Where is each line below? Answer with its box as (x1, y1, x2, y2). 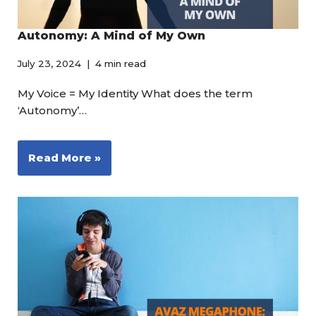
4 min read (95, 57, 146, 69)
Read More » (28, 150, 101, 164)
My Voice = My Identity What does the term (18, 86, 253, 100)
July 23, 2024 (18, 57, 81, 69)
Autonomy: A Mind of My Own (18, 28, 205, 42)
